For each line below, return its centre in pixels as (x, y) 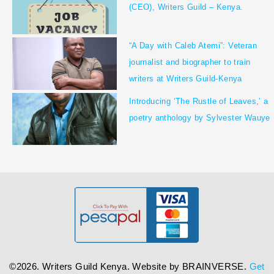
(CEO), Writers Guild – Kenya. (186, 7)
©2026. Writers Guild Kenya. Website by (96, 266)
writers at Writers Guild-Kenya (185, 79)
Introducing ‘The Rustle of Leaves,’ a (198, 101)
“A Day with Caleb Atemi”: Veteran (193, 46)
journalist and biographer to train (190, 62)
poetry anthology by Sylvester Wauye (199, 117)
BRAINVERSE (213, 266)
